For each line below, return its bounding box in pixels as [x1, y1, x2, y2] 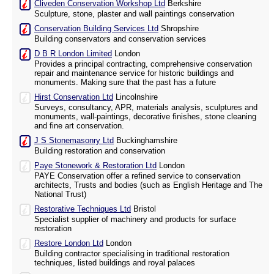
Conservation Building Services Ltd [34, 24, 158, 34]
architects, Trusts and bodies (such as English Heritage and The [34, 180, 262, 190]
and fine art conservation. [34, 121, 124, 131]
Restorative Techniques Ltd [34, 204, 131, 214]
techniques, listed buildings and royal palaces [34, 258, 195, 268]
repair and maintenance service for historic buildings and [34, 68, 234, 78]
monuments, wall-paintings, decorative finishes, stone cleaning [34, 112, 256, 122]
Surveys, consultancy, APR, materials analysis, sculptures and [34, 103, 257, 113]
